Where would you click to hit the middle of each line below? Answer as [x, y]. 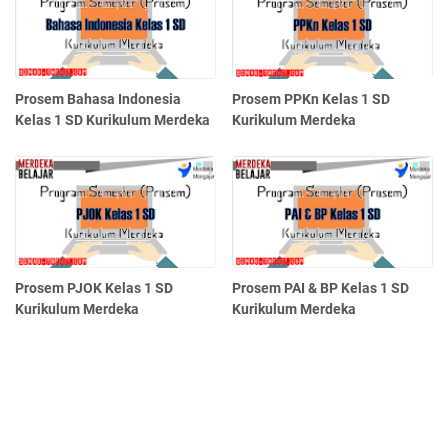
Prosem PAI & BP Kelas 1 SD [321, 288]
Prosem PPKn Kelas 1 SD [311, 98]
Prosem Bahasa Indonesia [98, 98]
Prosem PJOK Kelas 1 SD [94, 288]
